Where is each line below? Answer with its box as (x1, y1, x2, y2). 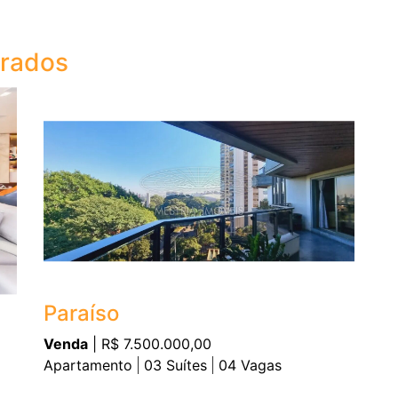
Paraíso (44, 300, 119, 326)
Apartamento (44, 356, 132, 374)
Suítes (162, 356, 207, 374)
